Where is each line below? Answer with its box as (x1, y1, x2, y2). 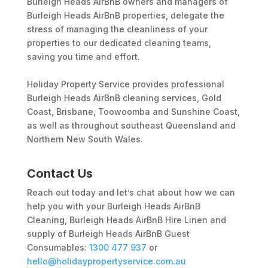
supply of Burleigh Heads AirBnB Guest (26, 229, 190, 239)
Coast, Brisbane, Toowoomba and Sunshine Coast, (26, 106, 240, 117)
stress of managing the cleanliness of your (26, 24, 208, 35)
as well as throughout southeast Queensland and (26, 120, 236, 131)
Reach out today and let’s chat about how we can (26, 187, 235, 198)
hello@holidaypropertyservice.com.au (26, 256, 186, 267)
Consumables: (26, 242, 89, 253)
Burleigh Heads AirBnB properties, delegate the (26, 10, 224, 21)
